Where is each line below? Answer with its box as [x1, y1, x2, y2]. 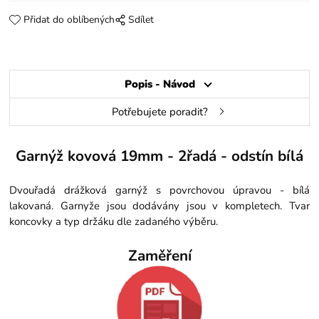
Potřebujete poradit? [111, 105, 208, 120]
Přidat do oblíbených [23, 13, 115, 27]
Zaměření [127, 245, 192, 266]
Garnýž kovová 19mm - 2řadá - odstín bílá [16, 146, 303, 167]
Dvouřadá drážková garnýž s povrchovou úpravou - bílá [9, 182, 310, 197]
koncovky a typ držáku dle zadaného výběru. [9, 214, 219, 229]
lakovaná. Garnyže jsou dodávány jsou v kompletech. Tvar [9, 198, 310, 213]
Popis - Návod [124, 77, 195, 92]
